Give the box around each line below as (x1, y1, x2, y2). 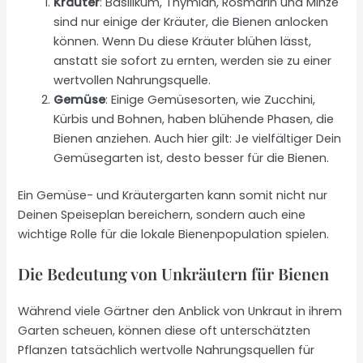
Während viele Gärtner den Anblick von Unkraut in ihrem (18, 303, 343, 320)
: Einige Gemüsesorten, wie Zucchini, (105, 92, 316, 109)
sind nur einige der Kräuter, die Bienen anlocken (53, 14, 329, 31)
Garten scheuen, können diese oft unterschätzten (18, 322, 311, 340)
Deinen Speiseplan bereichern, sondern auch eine (18, 207, 306, 224)
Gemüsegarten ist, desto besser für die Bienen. (53, 150, 330, 167)
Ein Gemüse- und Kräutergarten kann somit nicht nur (18, 187, 328, 204)
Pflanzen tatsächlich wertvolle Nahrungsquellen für (18, 342, 315, 359)
